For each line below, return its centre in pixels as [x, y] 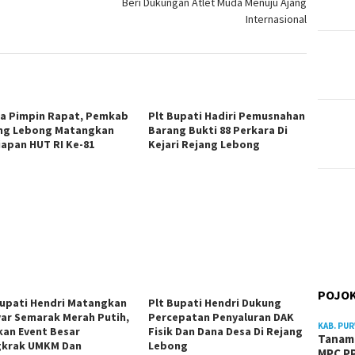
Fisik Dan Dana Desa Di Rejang [226, 331]
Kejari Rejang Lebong [204, 145]
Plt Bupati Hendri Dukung [215, 302]
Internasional [277, 19]
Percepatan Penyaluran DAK [221, 317]
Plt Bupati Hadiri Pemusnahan [227, 116]
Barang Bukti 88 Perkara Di [218, 130]
